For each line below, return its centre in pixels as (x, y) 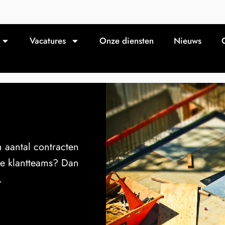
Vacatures (48, 41)
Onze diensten (127, 41)
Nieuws (188, 41)
